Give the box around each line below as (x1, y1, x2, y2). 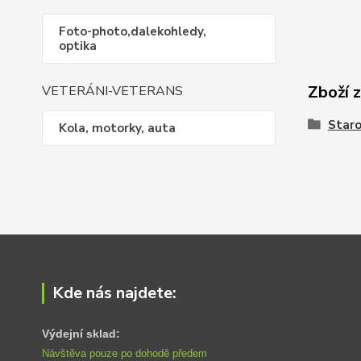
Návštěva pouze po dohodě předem (42, 347, 207, 359)
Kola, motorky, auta (59, 120, 176, 136)
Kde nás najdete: (52, 282, 176, 304)
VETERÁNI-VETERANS (42, 82, 183, 100)
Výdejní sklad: (42, 327, 120, 340)
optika (59, 38, 97, 54)
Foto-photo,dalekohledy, (59, 23, 206, 39)
